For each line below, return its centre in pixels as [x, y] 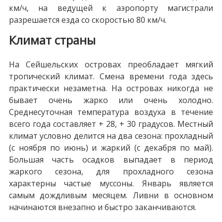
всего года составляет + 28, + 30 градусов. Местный [111, 124]
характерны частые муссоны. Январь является [111, 183]
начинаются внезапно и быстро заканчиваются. [102, 207]
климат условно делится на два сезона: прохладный [111, 136]
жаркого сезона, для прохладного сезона [111, 171]
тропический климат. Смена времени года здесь [111, 76]
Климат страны [52, 40]
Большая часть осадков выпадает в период [111, 159]
